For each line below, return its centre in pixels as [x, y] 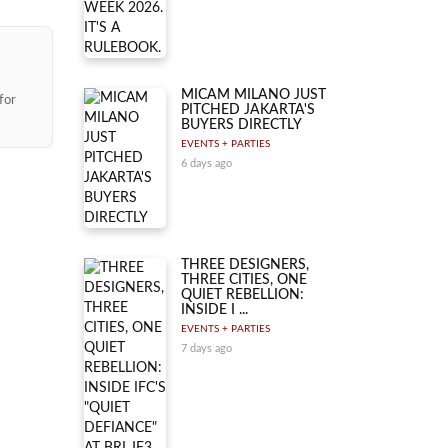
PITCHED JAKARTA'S [248, 110]
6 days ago [206, 163]
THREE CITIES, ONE [244, 280]
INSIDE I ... [214, 310]
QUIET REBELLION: [242, 295]
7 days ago [206, 348]
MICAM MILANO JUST [253, 95]
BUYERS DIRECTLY [241, 125]
